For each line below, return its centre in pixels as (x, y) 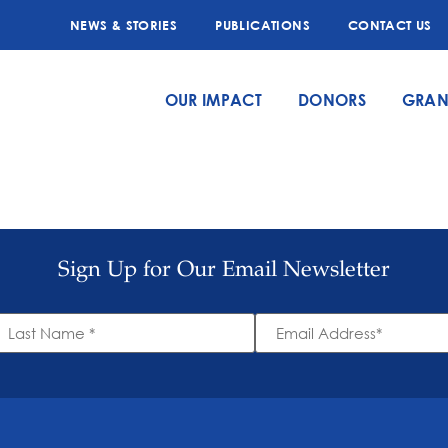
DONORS (331, 99)
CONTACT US (389, 25)
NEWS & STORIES (123, 25)
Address (285, 335)
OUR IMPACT (213, 99)
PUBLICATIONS (262, 25)
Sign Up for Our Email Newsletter (224, 271)
